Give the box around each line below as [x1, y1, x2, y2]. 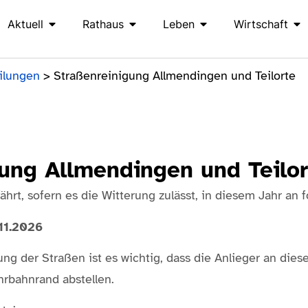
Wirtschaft [234, 17, 289, 31]
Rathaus [82, 17, 124, 31]
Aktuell [8, 17, 44, 31]
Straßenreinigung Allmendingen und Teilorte [54, 68, 296, 84]
